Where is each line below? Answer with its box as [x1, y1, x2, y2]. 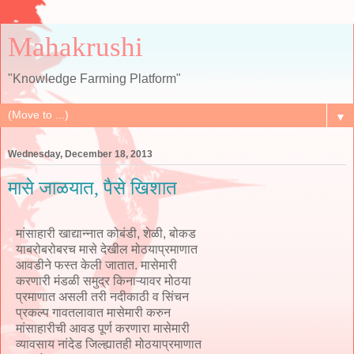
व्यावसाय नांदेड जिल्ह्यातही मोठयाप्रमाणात [16, 337, 201, 351]
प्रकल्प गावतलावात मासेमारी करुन [16, 305, 171, 319]
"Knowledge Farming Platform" [8, 72, 181, 85]
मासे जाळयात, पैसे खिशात [8, 178, 177, 199]
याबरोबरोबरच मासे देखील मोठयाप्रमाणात [16, 242, 198, 256]
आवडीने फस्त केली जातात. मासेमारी [16, 258, 177, 272]
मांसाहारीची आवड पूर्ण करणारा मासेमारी [16, 321, 190, 335]
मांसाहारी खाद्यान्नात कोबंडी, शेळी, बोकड [16, 226, 196, 240]
